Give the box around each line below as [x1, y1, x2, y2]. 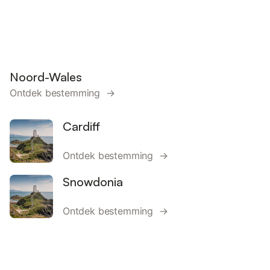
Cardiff [63, 119, 100, 134]
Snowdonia [63, 174, 123, 189]
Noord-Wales [10, 69, 82, 84]
